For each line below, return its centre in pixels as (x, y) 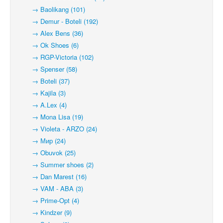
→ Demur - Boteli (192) (58, 21)
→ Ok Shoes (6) (48, 45)
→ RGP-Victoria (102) (56, 57)
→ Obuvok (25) (47, 153)
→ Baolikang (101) (52, 9)
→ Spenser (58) (48, 69)
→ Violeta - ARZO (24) (57, 129)
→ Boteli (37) (44, 81)
